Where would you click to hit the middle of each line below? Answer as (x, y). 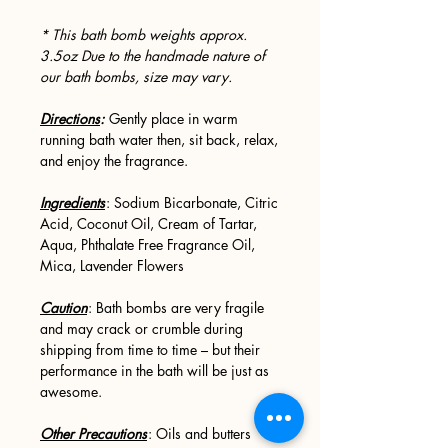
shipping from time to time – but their (150, 349)
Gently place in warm (171, 118)
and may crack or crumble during (141, 328)
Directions (70, 118)
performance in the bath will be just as (154, 370)
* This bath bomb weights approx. (143, 34)
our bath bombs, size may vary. (136, 76)
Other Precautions (93, 433)
